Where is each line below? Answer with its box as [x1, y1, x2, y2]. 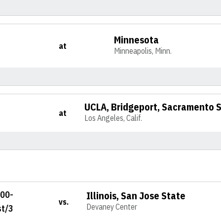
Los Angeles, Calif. [84, 113, 143, 123]
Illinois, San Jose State [86, 189, 186, 202]
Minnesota [114, 33, 159, 46]
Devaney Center [86, 202, 138, 212]
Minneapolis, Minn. [114, 46, 172, 56]
